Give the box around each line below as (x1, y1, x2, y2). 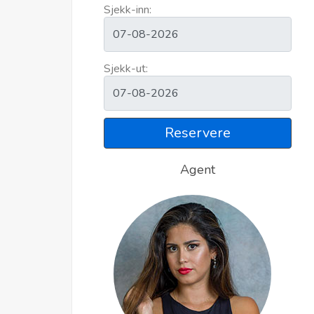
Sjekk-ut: (104, 60, 148, 76)
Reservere (165, 123, 231, 142)
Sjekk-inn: (104, 1, 151, 18)
